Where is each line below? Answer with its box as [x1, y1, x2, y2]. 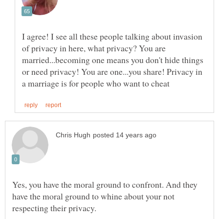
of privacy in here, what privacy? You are [22, 42, 166, 54]
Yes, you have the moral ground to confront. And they [12, 178, 197, 190]
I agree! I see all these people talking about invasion [22, 30, 202, 43]
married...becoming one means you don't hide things [22, 54, 203, 66]
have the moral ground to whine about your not [12, 190, 175, 202]
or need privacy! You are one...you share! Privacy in [22, 66, 202, 78]
